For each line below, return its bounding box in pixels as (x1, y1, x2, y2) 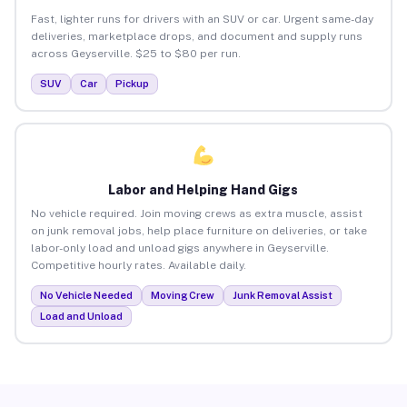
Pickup (114, 77, 149, 89)
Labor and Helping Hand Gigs (108, 182, 299, 197)
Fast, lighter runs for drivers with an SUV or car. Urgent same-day (30, 12, 373, 25)
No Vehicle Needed (39, 289, 133, 301)
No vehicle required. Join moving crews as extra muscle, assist (30, 206, 362, 220)
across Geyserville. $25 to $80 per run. (30, 46, 241, 60)
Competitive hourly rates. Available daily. (30, 258, 246, 272)
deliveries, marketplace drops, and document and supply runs (30, 29, 362, 43)
